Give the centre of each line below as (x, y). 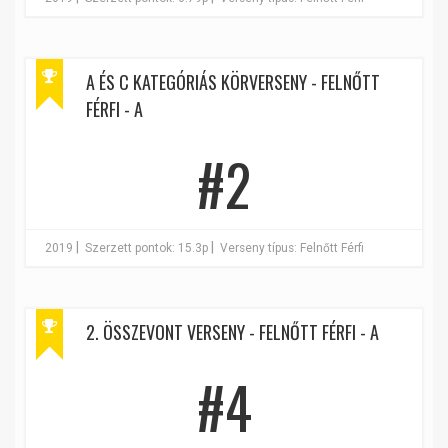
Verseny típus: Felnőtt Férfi (292, 248)
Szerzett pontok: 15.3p (146, 248)
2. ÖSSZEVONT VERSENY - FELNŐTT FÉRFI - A (232, 332)
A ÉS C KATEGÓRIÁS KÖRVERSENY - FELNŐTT (233, 82)
